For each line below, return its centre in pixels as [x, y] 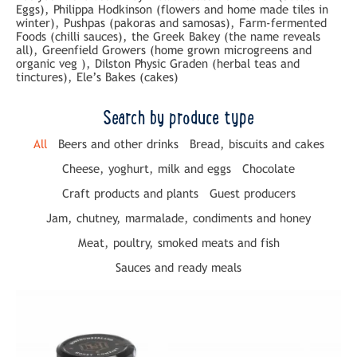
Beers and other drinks [118, 143]
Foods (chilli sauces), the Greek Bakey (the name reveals [168, 36]
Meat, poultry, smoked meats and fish [178, 242]
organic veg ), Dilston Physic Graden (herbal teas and [158, 63]
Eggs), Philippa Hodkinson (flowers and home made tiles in [172, 9]
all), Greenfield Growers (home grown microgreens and [164, 49]
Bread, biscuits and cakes [257, 143]
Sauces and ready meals [178, 267]
